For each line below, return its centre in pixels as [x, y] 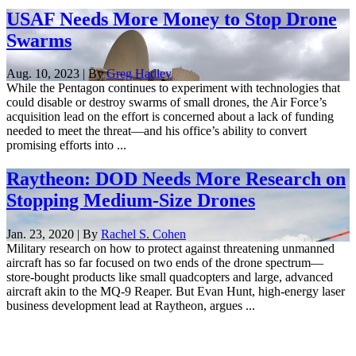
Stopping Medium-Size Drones [131, 201]
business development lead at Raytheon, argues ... [131, 306]
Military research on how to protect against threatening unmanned [170, 249]
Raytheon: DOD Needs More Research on [176, 179]
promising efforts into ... [66, 145]
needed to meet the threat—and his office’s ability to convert [157, 131]
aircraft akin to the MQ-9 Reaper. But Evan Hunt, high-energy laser [176, 292]
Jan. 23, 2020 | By [54, 234]
